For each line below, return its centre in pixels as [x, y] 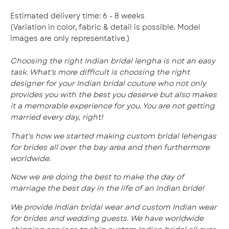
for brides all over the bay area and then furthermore [110, 147]
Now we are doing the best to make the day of [97, 177]
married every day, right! [58, 117]
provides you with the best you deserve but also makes [113, 95]
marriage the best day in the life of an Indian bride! [108, 188]
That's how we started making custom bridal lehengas [113, 136]
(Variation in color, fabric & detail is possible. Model [105, 27]
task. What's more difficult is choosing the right [100, 72]
